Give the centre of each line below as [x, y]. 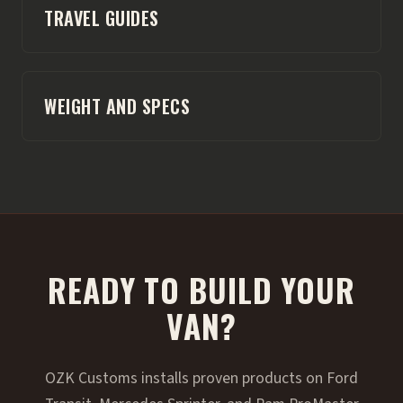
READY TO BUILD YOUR [201, 289]
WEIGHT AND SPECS [117, 106]
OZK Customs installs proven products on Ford [201, 378]
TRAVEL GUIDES [102, 18]
